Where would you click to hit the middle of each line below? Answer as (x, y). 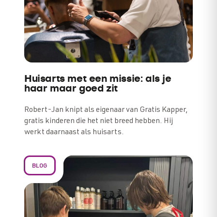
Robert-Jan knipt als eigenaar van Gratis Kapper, (106, 110)
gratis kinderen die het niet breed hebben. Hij (99, 122)
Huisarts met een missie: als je (98, 79)
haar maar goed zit (71, 89)
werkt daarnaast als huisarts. (74, 133)
